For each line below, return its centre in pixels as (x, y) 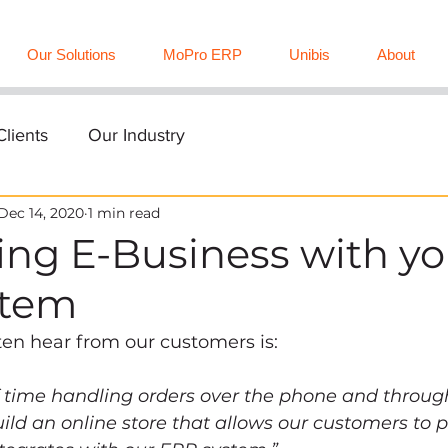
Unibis (310, 54)
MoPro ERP (203, 54)
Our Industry (136, 135)
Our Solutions (72, 54)
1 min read (124, 212)
